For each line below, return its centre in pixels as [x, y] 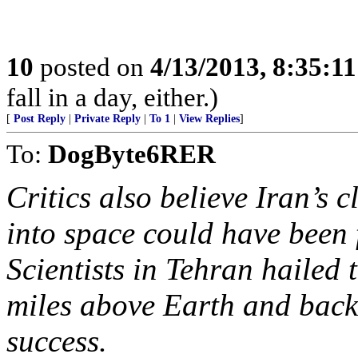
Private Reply [107, 119]
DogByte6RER [132, 154]
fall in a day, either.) [112, 97]
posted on [92, 67]
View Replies [209, 119]
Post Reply [40, 119]
